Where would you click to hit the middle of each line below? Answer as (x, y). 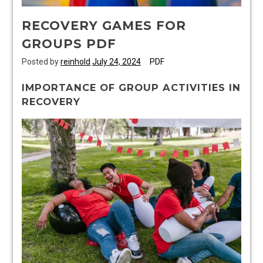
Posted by (41, 62)
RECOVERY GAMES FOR (104, 26)
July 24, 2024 (117, 62)
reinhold (75, 62)
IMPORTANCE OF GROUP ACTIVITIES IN (131, 88)
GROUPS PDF (69, 44)
